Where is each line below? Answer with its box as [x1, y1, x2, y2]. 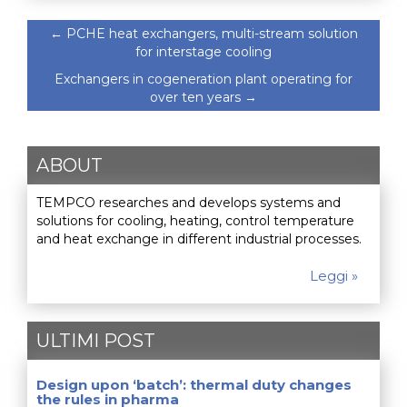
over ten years [150, 88, 244, 105]
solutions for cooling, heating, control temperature [36, 213, 354, 230]
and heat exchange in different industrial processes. [36, 231, 362, 248]
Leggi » [310, 267, 358, 285]
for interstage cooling [135, 43, 272, 60]
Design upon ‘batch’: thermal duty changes [36, 376, 352, 394]
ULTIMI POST [36, 330, 155, 352]
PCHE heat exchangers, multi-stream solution [62, 25, 358, 42]
